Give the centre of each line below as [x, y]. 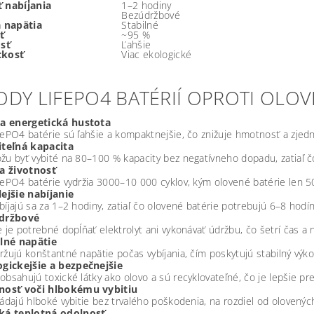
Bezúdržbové [151, 15]
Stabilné [140, 25]
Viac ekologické [157, 54]
